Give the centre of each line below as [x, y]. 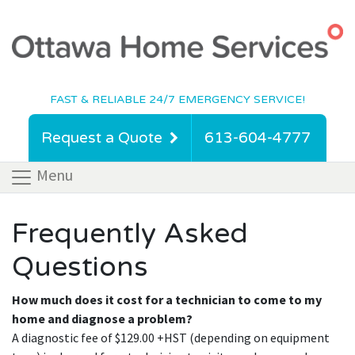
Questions [80, 267]
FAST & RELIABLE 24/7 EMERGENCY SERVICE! [177, 99]
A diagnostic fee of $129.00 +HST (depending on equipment [171, 337]
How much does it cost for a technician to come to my [167, 299]
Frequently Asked [130, 233]
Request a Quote [102, 137]
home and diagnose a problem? [102, 318]
